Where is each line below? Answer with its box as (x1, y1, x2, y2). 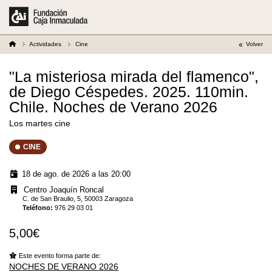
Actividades (29, 41, 61, 47)
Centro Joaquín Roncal (23, 185, 104, 194)
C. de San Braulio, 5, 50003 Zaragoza (22, 194, 134, 202)
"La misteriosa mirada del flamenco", (9, 68, 259, 85)
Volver (246, 41, 263, 47)
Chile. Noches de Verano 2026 (9, 98, 217, 115)
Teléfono (22, 203, 51, 211)
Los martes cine (9, 118, 70, 128)
